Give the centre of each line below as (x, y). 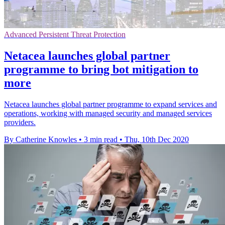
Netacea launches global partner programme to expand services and (110, 104)
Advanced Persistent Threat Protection (65, 35)
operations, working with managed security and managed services (108, 114)
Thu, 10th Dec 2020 (157, 140)
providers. (20, 123)
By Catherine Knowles (40, 140)
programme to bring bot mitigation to (101, 70)
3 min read (101, 140)
